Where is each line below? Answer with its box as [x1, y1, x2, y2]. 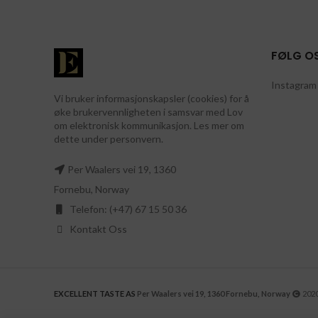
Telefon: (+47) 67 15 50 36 [67, 203, 187, 216]
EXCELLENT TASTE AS [54, 289, 136, 299]
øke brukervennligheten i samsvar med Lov [54, 106, 243, 119]
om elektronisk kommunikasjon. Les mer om [54, 119, 244, 132]
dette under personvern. [54, 133, 163, 146]
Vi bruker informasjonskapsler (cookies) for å [54, 92, 249, 105]
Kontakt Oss [70, 223, 127, 236]
